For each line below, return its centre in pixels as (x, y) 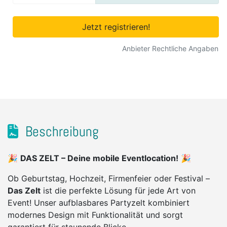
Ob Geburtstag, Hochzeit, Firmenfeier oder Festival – (109, 179)
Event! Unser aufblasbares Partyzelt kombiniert (99, 203)
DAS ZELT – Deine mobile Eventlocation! (99, 158)
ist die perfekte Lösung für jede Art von (118, 191)
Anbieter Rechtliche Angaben (170, 49)
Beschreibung (61, 132)
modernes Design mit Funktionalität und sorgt (95, 215)
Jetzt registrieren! (116, 27)
